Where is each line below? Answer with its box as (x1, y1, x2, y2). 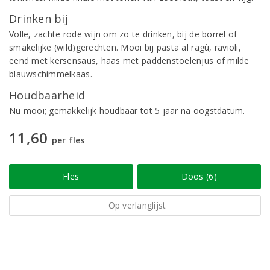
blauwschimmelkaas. (9, 68, 92, 80)
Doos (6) (181, 171, 217, 182)
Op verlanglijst (108, 199, 166, 211)
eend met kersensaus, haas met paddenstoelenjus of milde (9, 55, 250, 66)
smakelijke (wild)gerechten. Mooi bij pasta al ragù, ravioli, (9, 42, 241, 53)
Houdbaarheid (9, 88, 86, 102)
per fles (51, 134, 85, 146)
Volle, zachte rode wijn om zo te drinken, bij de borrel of (9, 28, 237, 40)
